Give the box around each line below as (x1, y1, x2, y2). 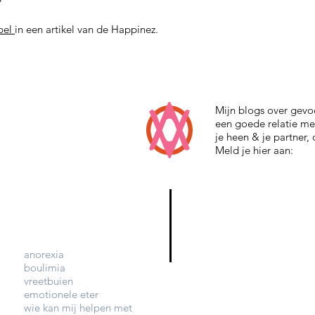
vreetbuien (24, 274, 73, 288)
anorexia (24, 247, 64, 261)
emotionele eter (24, 288, 98, 301)
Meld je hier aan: (215, 143, 296, 157)
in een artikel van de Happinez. (15, 22, 158, 36)
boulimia (24, 261, 65, 274)
